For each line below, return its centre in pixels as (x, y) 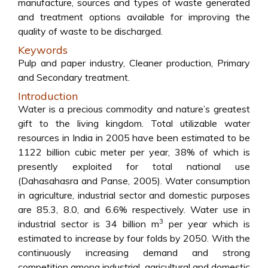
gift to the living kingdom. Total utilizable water (134, 123)
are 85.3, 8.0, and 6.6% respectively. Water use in (134, 209)
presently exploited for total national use (134, 166)
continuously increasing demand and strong (134, 252)
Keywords (43, 50)
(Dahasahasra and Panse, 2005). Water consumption (134, 181)
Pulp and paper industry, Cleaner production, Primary (134, 63)
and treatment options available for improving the (134, 17)
